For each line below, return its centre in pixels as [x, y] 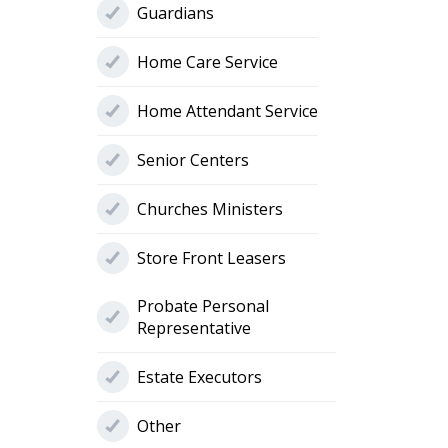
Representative [193, 328]
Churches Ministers [209, 209]
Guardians [175, 13]
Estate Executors [199, 377]
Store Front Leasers [211, 258]
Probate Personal [202, 306]
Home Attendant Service [227, 111]
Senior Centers [192, 160]
